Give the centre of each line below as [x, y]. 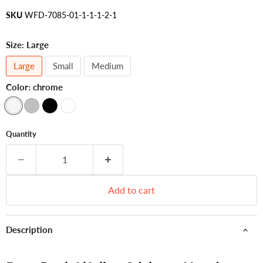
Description [29, 230]
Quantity [21, 134]
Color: [19, 87]
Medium [107, 66]
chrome [48, 87]
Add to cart [131, 190]
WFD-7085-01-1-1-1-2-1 [71, 15]
